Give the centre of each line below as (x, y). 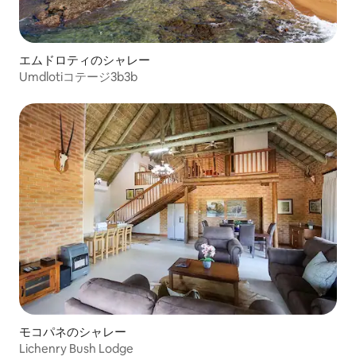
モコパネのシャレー (73, 332)
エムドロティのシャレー (85, 60)
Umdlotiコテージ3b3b (78, 76)
